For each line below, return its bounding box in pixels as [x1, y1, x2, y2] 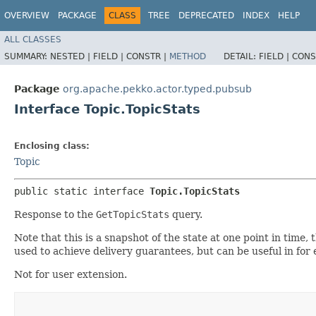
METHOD [169, 51, 206, 61]
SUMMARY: [4, 51, 50, 61]
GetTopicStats [96, 208, 169, 220]
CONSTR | [126, 51, 169, 61]
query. [169, 208, 202, 220]
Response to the [14, 208, 96, 220]
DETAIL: [224, 51, 259, 61]
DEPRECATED [178, 11, 234, 20]
